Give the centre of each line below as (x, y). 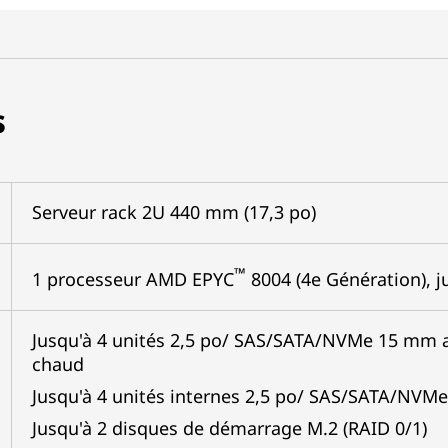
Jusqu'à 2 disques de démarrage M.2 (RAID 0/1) (229, 428)
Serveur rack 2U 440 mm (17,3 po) (173, 212)
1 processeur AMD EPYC (132, 279)
